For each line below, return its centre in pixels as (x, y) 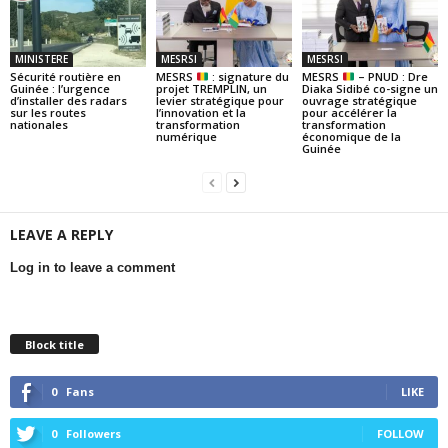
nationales (39, 124)
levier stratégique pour (219, 100)
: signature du (248, 76)
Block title (54, 344)
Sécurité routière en (65, 76)
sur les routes (48, 112)
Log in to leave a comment (92, 267)
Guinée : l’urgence (60, 88)
